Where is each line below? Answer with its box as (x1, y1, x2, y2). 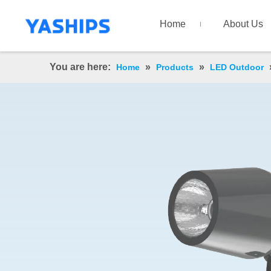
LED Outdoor (210, 62, 264, 73)
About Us (223, 19, 263, 29)
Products (156, 62, 194, 73)
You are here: (50, 62, 111, 73)
